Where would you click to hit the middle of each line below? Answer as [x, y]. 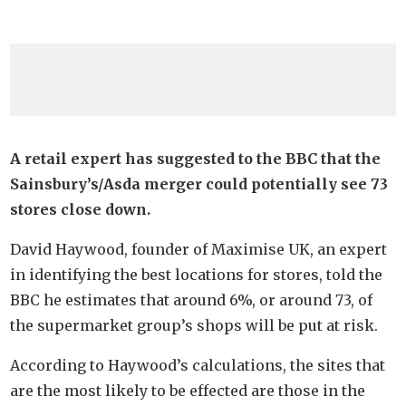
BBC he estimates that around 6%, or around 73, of [192, 300]
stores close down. [81, 209]
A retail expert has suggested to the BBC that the [196, 158]
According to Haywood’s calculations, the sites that [198, 365]
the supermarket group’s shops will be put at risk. [194, 325]
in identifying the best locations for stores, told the [197, 274]
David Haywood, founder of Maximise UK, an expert [199, 249]
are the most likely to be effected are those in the [188, 390]
